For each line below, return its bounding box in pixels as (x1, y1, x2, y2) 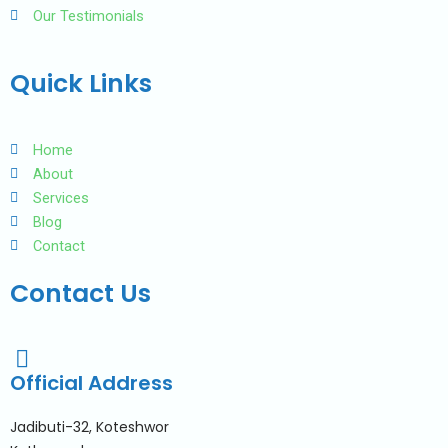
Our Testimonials (32, 7, 144, 26)
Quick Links (10, 66, 152, 102)
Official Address (10, 369, 173, 398)
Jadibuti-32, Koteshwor (10, 417, 169, 438)
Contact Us (10, 275, 151, 311)
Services (32, 188, 89, 207)
